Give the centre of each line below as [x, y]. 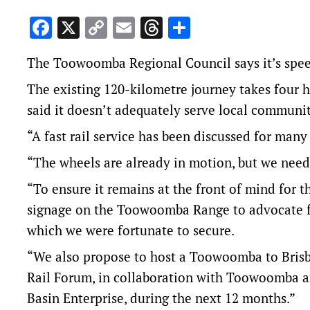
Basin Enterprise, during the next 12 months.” [161, 298]
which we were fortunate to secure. [131, 230]
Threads [202, 28]
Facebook [98, 28]
